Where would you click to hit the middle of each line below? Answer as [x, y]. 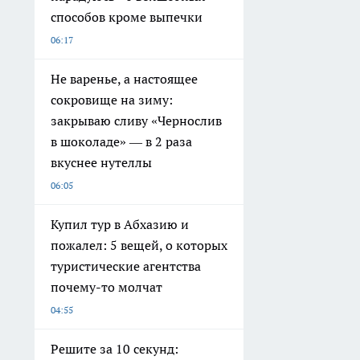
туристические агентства [126, 266]
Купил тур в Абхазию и [120, 225]
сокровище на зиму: [112, 100]
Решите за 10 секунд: [115, 349]
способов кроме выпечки [127, 17]
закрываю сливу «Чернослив [136, 121]
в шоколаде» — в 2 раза [121, 142]
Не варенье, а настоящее [124, 79]
